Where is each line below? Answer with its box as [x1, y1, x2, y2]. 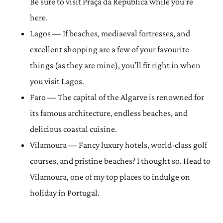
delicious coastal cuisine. [30, 124, 117, 134]
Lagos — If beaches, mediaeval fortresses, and [30, 28, 190, 38]
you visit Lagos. [30, 76, 84, 86]
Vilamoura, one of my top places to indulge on [30, 172, 190, 182]
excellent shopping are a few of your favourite [30, 44, 189, 54]
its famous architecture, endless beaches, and [30, 108, 188, 118]
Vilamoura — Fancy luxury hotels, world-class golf [30, 140, 207, 150]
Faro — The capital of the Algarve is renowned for [30, 92, 204, 102]
